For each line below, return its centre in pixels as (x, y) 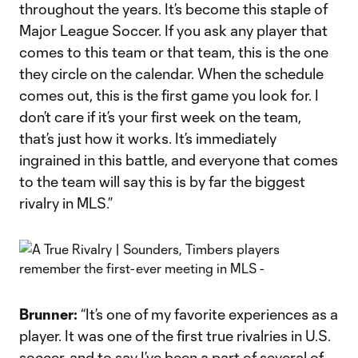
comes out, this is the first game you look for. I (169, 95)
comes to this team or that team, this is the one (174, 52)
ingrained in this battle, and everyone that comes (179, 160)
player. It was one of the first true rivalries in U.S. (175, 336)
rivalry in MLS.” (66, 203)
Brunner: (50, 314)
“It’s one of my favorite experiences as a (209, 314)
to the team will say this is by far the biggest (162, 181)
